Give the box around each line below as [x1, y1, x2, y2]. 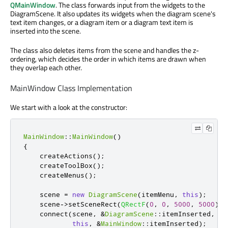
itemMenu [141, 190, 174, 199]
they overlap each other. [10, 62, 82, 73]
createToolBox [23, 161, 93, 170]
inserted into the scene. [10, 25, 81, 37]
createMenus [23, 171, 84, 180]
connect [23, 210, 68, 218]
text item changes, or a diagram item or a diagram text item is [10, 17, 193, 28]
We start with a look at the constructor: [10, 102, 127, 113]
